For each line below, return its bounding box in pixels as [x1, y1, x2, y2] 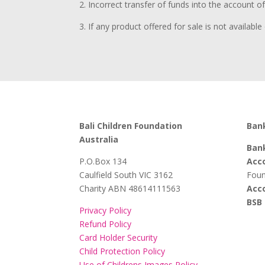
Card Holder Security [79, 232, 158, 243]
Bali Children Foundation [79, 120, 183, 131]
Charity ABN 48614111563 [79, 183, 181, 194]
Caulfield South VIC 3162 [79, 169, 173, 180]
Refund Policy [79, 218, 132, 230]
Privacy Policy [79, 205, 132, 216]
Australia [79, 134, 119, 145]
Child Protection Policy [79, 245, 166, 257]
